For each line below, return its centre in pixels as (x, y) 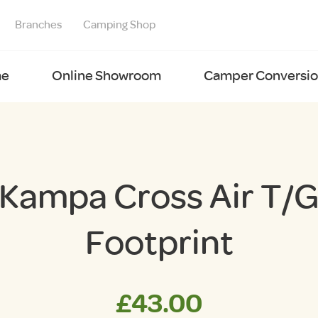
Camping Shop (119, 25)
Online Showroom (106, 76)
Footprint (159, 242)
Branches (38, 25)
